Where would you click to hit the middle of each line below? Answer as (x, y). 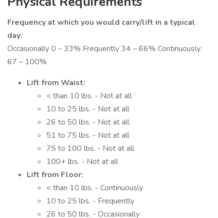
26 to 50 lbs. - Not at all (88, 122)
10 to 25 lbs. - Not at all (88, 109)
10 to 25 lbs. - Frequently (90, 201)
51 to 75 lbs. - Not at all (88, 135)
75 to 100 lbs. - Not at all (90, 148)
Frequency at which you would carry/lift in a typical (101, 22)
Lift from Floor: (55, 175)
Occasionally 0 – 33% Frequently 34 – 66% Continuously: (105, 49)
